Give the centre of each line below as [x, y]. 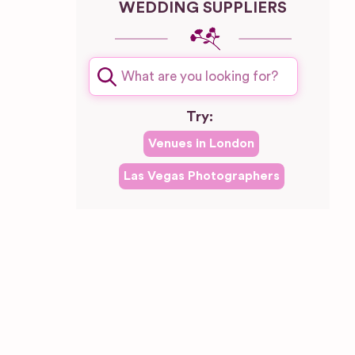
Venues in [179, 143]
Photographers [232, 176]
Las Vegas [154, 176]
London [232, 143]
